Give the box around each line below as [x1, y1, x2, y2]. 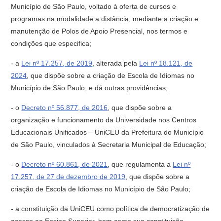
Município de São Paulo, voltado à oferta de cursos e [11, 2, 177, 10]
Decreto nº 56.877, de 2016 [21, 104, 108, 111]
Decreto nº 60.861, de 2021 [21, 160, 108, 168]
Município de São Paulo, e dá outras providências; [11, 84, 168, 92]
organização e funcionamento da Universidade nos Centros [11, 116, 197, 124]
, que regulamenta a [108, 160, 173, 168]
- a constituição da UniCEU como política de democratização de [11, 205, 210, 213]
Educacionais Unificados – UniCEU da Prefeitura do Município [11, 128, 204, 136]
